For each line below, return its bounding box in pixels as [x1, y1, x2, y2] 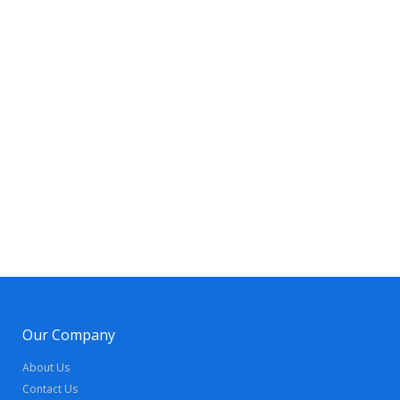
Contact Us [22, 381, 78, 396]
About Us [22, 360, 70, 375]
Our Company [22, 325, 115, 345]
